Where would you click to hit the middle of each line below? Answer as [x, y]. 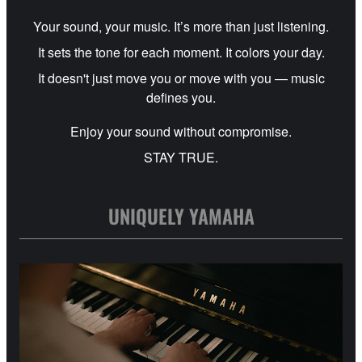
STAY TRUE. [181, 158]
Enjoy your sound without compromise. [181, 132]
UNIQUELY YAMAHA [181, 216]
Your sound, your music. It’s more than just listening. [181, 27]
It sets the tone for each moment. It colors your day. [181, 53]
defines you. [181, 98]
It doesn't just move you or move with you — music [181, 78]
